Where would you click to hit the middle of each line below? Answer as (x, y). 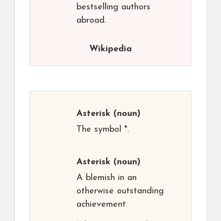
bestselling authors (113, 7)
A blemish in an (107, 178)
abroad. (91, 21)
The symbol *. (103, 130)
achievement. (102, 205)
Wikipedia (110, 49)
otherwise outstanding (120, 191)
